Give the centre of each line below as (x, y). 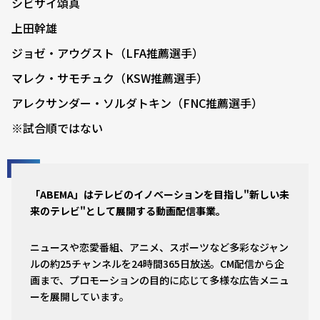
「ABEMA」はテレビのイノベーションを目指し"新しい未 (160, 195)
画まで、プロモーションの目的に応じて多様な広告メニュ (160, 280)
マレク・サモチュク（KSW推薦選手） (110, 78)
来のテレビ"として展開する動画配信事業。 (128, 211)
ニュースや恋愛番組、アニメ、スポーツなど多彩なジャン (159, 247)
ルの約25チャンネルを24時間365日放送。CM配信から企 (157, 264)
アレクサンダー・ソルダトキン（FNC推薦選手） (137, 103)
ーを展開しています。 (80, 297)
